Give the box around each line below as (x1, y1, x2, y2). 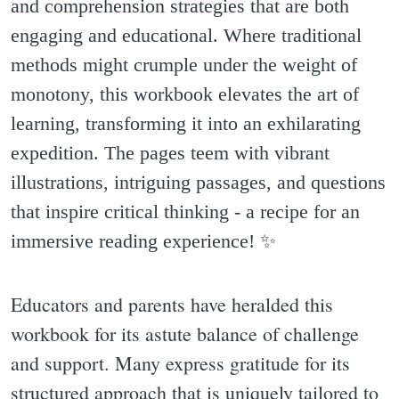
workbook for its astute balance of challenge (11, 321, 359, 347)
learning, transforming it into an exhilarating (11, 111, 361, 134)
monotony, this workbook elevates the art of (11, 82, 359, 105)
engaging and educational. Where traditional (11, 23, 362, 46)
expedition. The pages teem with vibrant (11, 141, 330, 164)
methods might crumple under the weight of (11, 53, 357, 76)
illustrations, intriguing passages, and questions (11, 170, 386, 193)
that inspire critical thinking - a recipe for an (11, 199, 360, 223)
